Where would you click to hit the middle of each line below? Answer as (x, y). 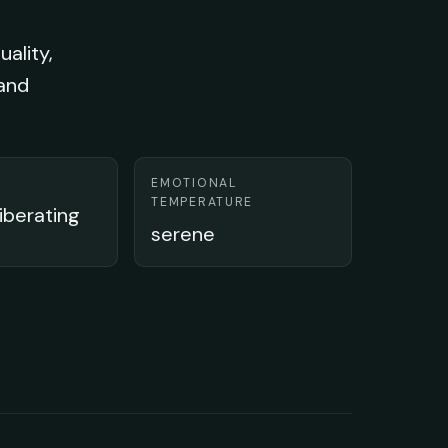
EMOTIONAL (194, 183)
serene (183, 233)
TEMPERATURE (202, 202)
